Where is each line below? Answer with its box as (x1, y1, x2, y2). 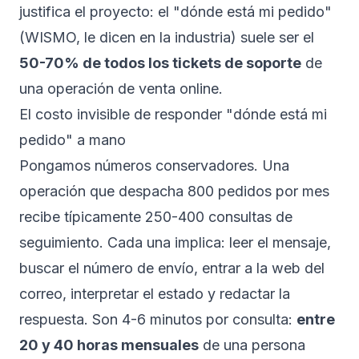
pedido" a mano (19, 131, 126, 148)
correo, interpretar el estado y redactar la (19, 285, 290, 302)
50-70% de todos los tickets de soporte (19, 54, 301, 71)
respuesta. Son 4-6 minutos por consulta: (19, 311, 296, 328)
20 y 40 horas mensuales (19, 337, 199, 353)
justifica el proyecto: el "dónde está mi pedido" (19, 3, 332, 20)
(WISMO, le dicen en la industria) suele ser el (19, 29, 314, 46)
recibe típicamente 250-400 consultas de (19, 208, 292, 225)
